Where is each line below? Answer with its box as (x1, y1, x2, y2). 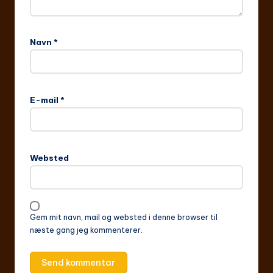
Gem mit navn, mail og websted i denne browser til (30, 213, 218, 222)
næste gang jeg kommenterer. (30, 225, 143, 235)
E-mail (30, 94, 60, 106)
